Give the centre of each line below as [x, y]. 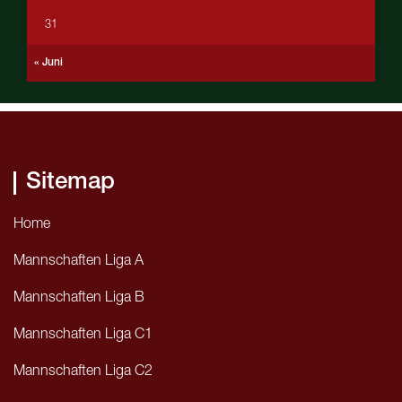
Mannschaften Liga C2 [83, 373]
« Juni [48, 63]
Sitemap [71, 183]
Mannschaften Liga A [79, 262]
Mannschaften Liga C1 [83, 336]
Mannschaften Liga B [79, 299]
